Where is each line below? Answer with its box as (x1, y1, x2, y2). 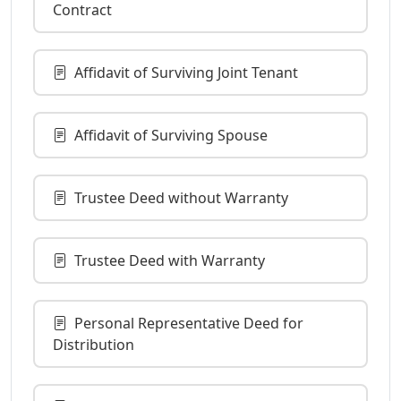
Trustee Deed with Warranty (74, 250, 265, 270)
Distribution (53, 334, 134, 354)
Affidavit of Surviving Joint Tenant (74, 62, 298, 82)
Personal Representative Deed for (74, 312, 303, 333)
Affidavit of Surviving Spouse (74, 124, 268, 145)
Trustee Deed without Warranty (74, 187, 288, 208)
